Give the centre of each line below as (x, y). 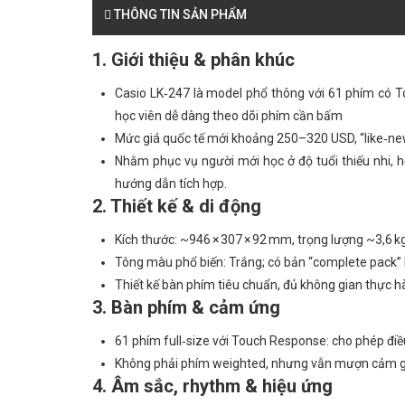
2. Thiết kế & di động (177, 206)
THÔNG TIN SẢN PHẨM (179, 14)
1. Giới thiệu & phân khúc (193, 60)
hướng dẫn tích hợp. (171, 184)
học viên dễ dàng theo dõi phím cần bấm (229, 116)
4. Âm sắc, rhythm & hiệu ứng (212, 386)
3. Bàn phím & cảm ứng (186, 307)
